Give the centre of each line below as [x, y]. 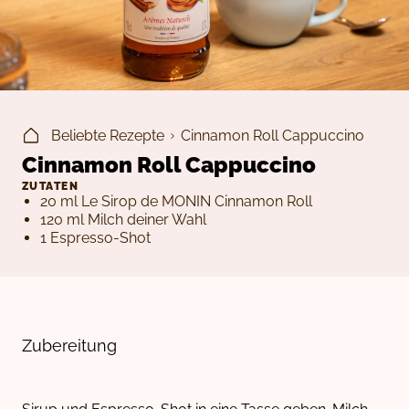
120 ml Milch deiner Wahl [123, 220]
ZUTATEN [51, 187]
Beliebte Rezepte [108, 136]
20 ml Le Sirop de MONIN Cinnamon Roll [176, 202]
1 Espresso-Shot [95, 238]
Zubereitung [69, 346]
